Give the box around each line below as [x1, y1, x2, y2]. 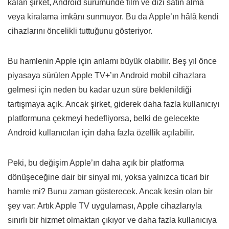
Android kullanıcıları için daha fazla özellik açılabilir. [8, 128, 194, 138]
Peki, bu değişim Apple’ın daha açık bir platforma [8, 158, 184, 168]
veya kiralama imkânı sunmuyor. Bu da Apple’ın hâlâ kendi [8, 12, 219, 21]
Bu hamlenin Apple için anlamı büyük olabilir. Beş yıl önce [8, 57, 217, 66]
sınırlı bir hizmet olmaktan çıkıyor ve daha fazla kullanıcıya [8, 216, 217, 225]
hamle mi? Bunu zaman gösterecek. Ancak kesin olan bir [8, 187, 213, 196]
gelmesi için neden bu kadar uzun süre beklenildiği [8, 85, 192, 95]
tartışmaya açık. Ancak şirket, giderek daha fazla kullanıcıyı [8, 100, 219, 109]
